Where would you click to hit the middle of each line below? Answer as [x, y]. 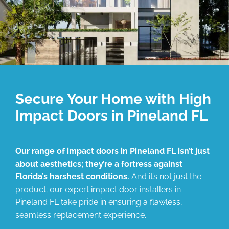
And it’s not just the [165, 176]
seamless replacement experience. [81, 215]
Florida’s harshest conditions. [72, 176]
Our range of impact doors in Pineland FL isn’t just [112, 151]
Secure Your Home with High [113, 99]
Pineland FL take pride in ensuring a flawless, [99, 202]
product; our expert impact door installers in [98, 189]
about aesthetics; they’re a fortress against [99, 164]
